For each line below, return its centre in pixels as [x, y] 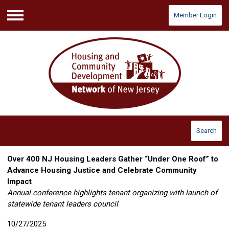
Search [207, 131]
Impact [19, 182]
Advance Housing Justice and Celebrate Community [102, 170]
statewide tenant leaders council [63, 204]
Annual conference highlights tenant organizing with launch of [112, 193]
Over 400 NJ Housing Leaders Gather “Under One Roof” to [113, 159]
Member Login [195, 15]
